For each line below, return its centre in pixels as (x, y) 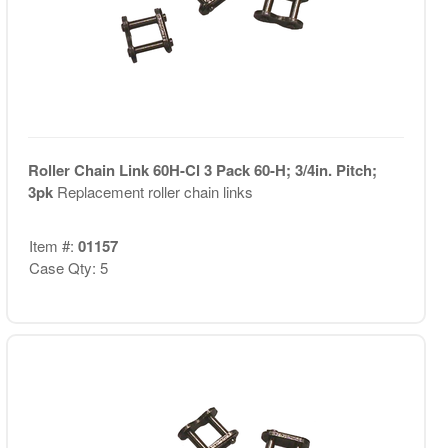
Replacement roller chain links (154, 191)
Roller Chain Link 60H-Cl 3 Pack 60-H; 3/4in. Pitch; (202, 170)
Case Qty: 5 (68, 267)
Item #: (53, 245)
